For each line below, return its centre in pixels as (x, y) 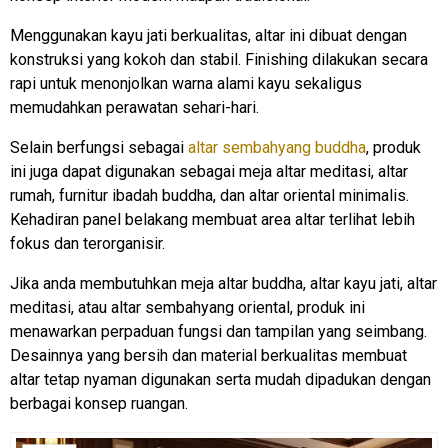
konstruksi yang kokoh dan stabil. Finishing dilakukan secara (219, 59)
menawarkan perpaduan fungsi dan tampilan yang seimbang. (218, 331)
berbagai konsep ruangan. (99, 403)
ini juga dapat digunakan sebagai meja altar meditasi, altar (209, 171)
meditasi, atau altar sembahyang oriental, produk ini (187, 307)
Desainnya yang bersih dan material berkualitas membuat (208, 355)
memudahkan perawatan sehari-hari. (134, 107)
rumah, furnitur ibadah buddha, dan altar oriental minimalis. (209, 195)
